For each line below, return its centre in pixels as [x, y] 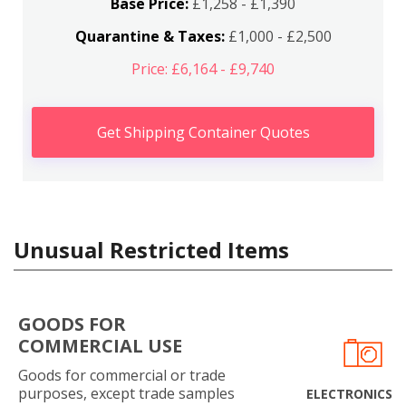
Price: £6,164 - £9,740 [203, 68]
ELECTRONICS [349, 393]
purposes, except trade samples [126, 393]
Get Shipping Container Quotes [203, 132]
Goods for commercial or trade [122, 375]
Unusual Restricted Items [151, 249]
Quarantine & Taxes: [150, 36]
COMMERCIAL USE [100, 345]
